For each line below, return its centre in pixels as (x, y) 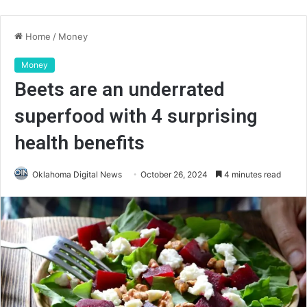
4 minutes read (251, 174)
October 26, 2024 (174, 174)
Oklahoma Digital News (77, 174)
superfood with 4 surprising (136, 116)
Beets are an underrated (120, 89)
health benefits (79, 143)
